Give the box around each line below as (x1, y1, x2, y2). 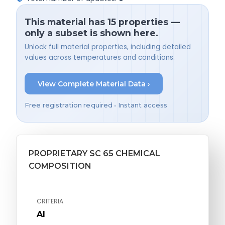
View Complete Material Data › (37, 79, 150, 88)
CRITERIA (37, 196, 63, 205)
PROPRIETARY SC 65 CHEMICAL (29, 148, 160, 158)
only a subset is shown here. (25, 27, 158, 38)
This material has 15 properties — (25, 16, 180, 27)
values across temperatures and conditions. (25, 53, 175, 63)
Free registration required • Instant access (25, 101, 168, 109)
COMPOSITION (29, 161, 91, 171)
